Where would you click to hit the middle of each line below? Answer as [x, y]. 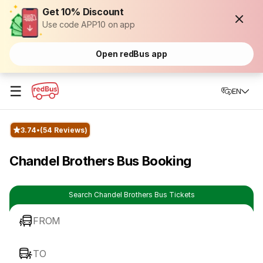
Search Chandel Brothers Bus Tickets [131, 195]
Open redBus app [131, 54]
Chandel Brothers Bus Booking [100, 161]
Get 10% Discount [83, 12]
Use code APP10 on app [89, 24]
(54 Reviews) [64, 130]
